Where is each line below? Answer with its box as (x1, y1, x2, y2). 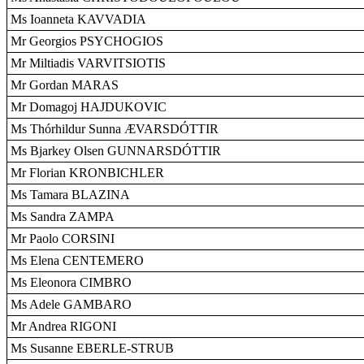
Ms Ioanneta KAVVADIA (11, 12, 146, 26)
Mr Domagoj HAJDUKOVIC (11, 100, 167, 114)
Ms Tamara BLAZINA (11, 188, 130, 201)
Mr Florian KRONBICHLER (11, 166, 164, 180)
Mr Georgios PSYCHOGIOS (11, 34, 163, 48)
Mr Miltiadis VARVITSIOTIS (11, 56, 166, 70)
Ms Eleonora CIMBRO (11, 275, 132, 289)
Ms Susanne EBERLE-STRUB (11, 341, 174, 355)
